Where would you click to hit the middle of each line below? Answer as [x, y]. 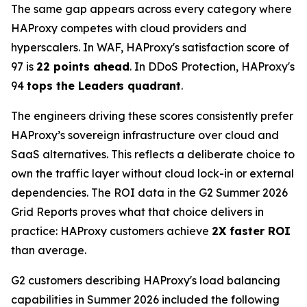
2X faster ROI [251, 231]
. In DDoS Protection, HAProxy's [212, 67]
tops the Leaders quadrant [104, 86]
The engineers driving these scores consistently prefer [152, 116]
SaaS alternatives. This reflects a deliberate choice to [153, 155]
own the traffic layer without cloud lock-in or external [152, 174]
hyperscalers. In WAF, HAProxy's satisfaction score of [150, 48]
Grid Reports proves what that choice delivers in [137, 212]
